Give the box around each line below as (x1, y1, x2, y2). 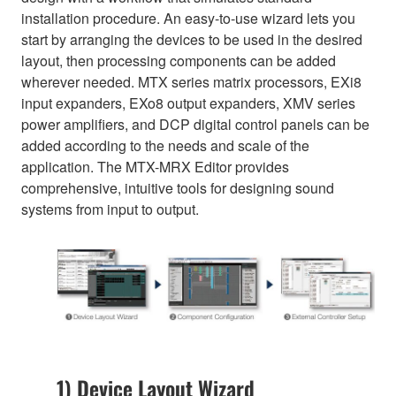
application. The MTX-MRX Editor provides (21, 156, 289, 177)
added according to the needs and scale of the (21, 134, 309, 156)
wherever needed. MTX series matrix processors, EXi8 (21, 71, 362, 92)
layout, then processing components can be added (21, 49, 336, 71)
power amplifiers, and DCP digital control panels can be (21, 113, 369, 134)
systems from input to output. (21, 198, 199, 219)
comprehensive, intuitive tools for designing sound (21, 177, 334, 198)
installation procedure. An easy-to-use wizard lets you (21, 7, 355, 28)
